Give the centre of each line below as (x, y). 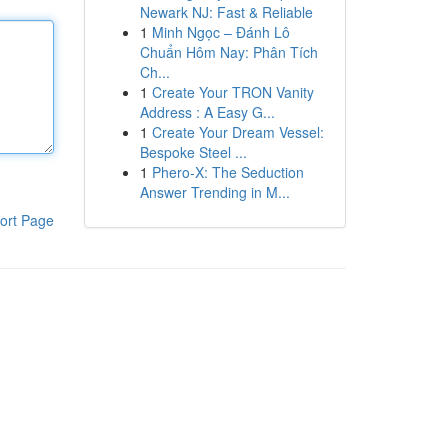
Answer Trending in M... (214, 192)
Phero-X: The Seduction (227, 172)
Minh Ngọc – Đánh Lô (220, 32)
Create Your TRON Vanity (232, 92)
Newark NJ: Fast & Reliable (226, 12)
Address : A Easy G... (207, 112)
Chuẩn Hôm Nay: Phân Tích (228, 52)
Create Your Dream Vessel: (237, 132)
